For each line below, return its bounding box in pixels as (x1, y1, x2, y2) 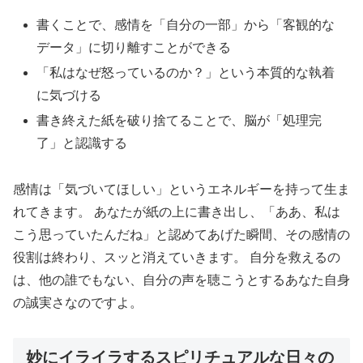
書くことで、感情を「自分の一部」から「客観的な (36, 17, 335, 32)
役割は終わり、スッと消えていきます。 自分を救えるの (13, 250, 340, 264)
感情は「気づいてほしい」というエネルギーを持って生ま (13, 181, 350, 196)
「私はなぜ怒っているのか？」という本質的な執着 (36, 65, 335, 79)
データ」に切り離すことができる (36, 40, 232, 54)
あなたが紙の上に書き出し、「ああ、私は (91, 204, 340, 219)
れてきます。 (13, 204, 91, 219)
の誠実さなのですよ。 (13, 295, 143, 310)
